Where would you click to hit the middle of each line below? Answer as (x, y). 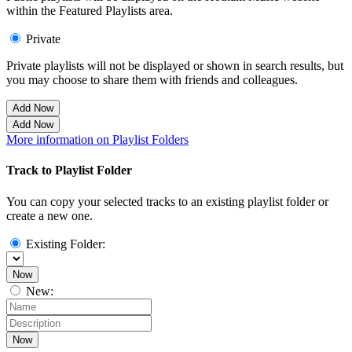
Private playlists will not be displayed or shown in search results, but (175, 66)
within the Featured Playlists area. (90, 11)
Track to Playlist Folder (69, 170)
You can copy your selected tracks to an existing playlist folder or (167, 201)
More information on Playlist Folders (97, 140)
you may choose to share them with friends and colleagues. (152, 80)
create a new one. (49, 215)
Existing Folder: (66, 244)
